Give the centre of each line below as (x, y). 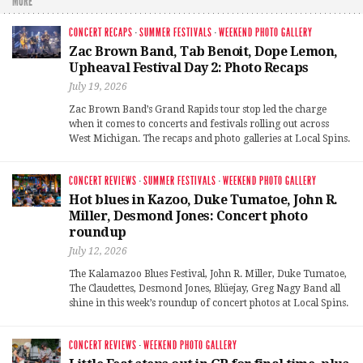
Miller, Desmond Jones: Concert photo (188, 216)
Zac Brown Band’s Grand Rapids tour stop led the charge (198, 110)
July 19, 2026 (98, 87)
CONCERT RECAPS (101, 33)
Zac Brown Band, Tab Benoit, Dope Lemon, (203, 52)
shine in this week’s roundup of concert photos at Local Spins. (209, 303)
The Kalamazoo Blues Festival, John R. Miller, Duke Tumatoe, (208, 274)
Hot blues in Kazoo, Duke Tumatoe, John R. (203, 200)
